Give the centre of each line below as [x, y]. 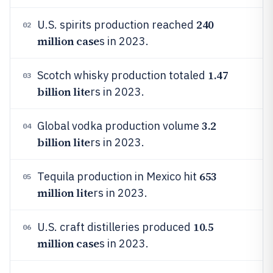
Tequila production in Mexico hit [118, 176]
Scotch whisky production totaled [122, 75]
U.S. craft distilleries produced [115, 227]
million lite [65, 193]
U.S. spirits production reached [117, 25]
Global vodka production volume [119, 126]
